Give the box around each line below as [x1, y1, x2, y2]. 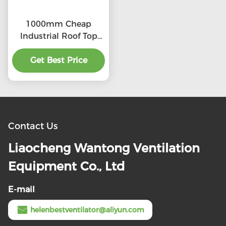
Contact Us [8, 121, 58, 132]
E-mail [8, 185, 35, 195]
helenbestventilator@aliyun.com [30, 205, 144, 215]
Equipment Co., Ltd [8, 159, 125, 174]
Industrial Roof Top [20, 31, 97, 41]
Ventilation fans [26, 43, 91, 53]
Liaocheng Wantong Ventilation [8, 141, 200, 156]
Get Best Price [30, 55, 87, 66]
